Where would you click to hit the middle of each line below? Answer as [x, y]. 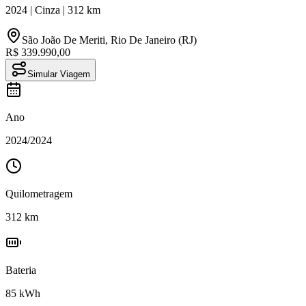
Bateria [21, 270]
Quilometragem [39, 193]
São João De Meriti [64, 40]
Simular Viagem [59, 74]
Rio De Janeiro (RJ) [154, 40]
